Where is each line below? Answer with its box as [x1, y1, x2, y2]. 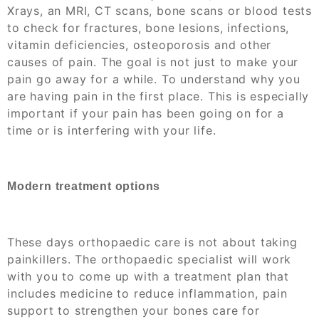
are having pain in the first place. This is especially [7, 88, 310, 103]
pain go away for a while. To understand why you [7, 71, 300, 86]
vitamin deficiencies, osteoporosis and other [7, 37, 272, 52]
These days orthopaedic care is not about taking [7, 234, 298, 249]
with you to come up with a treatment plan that [7, 268, 289, 283]
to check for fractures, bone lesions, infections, [7, 20, 290, 35]
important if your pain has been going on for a [7, 105, 284, 120]
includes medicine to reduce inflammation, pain [7, 286, 288, 300]
